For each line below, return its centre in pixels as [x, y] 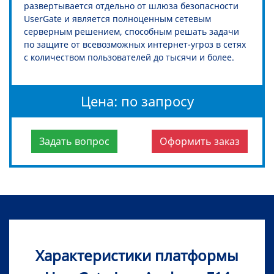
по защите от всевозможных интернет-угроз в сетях [135, 45]
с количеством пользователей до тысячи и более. [129, 57]
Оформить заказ [200, 142]
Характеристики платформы [137, 256]
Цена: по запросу [137, 101]
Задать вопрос [74, 142]
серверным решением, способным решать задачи [131, 32]
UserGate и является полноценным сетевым [117, 19]
